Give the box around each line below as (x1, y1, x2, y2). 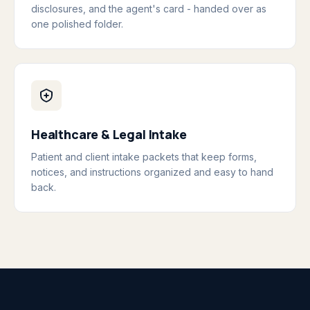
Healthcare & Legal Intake (31, 126, 187, 143)
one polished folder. (31, 18, 123, 30)
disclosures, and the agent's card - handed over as (31, 3, 266, 15)
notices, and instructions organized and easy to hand (31, 166, 273, 178)
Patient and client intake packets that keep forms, (31, 151, 257, 163)
